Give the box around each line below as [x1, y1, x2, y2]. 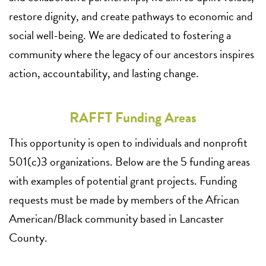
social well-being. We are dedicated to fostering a [9, 26, 231, 45]
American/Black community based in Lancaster [9, 210, 224, 228]
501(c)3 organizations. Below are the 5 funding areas [9, 153, 250, 171]
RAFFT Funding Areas [69, 107, 197, 129]
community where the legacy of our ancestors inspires [9, 45, 254, 64]
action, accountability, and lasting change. [9, 64, 199, 83]
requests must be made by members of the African [9, 191, 239, 209]
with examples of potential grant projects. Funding [9, 172, 237, 190]
